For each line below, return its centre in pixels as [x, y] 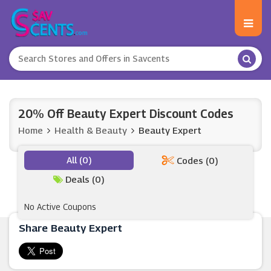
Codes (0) [196, 160]
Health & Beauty [91, 130]
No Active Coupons [60, 207]
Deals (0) [84, 179]
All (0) [79, 160]
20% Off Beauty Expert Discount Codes [126, 114]
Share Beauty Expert [70, 228]
